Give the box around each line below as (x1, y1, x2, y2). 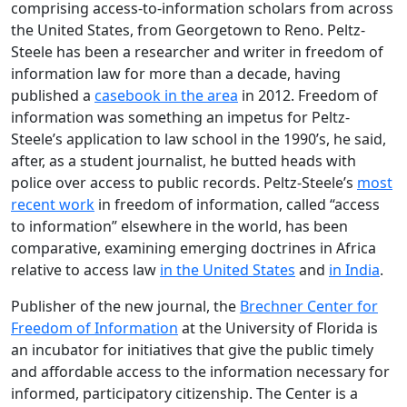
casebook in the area (94, 84, 238, 105)
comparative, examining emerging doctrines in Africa (11, 237, 376, 258)
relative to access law (11, 259, 160, 280)
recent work (11, 194, 94, 214)
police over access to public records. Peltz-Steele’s (11, 172, 357, 193)
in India (329, 259, 380, 280)
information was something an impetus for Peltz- (11, 106, 350, 127)
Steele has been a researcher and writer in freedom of (11, 41, 383, 62)
